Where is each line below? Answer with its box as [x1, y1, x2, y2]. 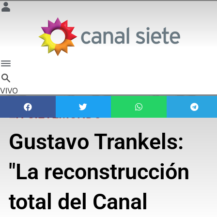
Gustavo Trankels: [8, 128, 184, 155]
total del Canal [8, 188, 148, 215]
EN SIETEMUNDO [8, 107, 102, 121]
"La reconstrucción [8, 158, 189, 185]
